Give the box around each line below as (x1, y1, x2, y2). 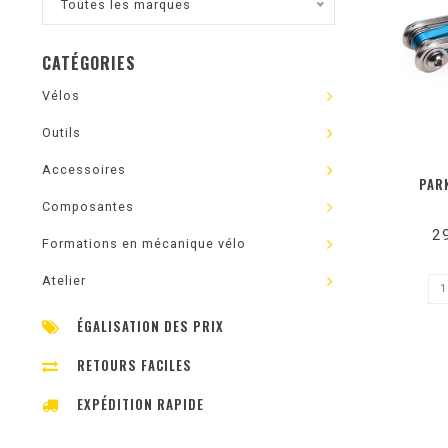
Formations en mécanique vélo (42, 236, 246, 251)
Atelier (42, 273, 86, 288)
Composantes (42, 199, 134, 214)
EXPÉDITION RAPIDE (77, 394, 204, 414)
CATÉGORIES (42, 51, 136, 75)
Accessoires (42, 162, 126, 177)
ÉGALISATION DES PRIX (77, 316, 224, 336)
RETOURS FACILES (77, 355, 192, 375)
